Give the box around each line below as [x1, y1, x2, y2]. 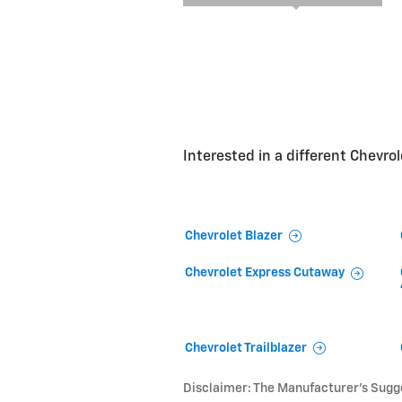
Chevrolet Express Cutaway [185, 267, 345, 280]
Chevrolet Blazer [185, 229, 283, 242]
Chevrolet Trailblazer [185, 341, 307, 354]
